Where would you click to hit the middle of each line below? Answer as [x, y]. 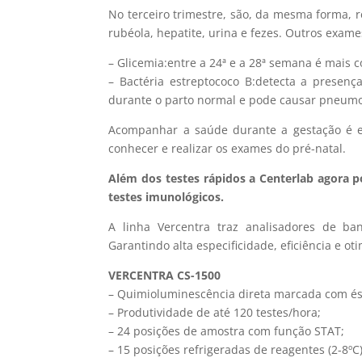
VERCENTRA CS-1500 [165, 275]
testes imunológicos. [166, 196]
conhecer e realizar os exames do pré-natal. [227, 148]
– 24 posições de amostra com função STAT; [227, 330]
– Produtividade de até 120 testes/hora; [215, 312]
